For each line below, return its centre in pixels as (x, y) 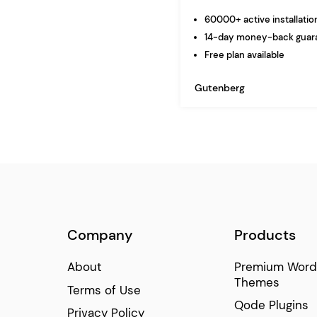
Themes (257, 282)
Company (100, 235)
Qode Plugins (271, 305)
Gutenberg (220, 88)
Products (265, 235)
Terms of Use (104, 290)
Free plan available (244, 55)
